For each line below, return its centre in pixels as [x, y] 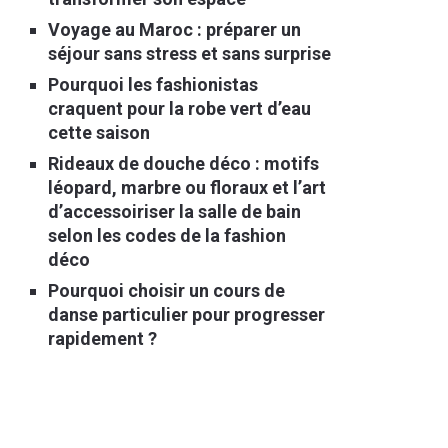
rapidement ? [102, 338]
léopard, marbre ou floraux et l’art [187, 187]
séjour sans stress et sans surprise [189, 53]
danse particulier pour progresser [186, 314]
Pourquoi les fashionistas [153, 84]
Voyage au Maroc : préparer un [174, 29]
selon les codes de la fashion [167, 235]
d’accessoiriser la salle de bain [174, 211]
